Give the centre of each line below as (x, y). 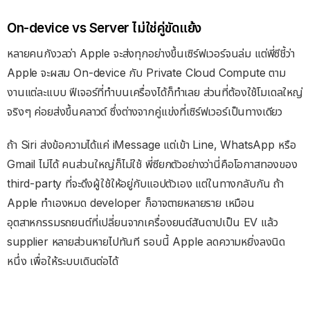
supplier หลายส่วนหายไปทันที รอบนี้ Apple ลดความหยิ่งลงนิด (146, 242)
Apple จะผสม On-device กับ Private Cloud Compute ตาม (146, 73)
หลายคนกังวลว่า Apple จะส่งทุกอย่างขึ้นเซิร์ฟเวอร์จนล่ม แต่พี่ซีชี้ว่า (151, 54)
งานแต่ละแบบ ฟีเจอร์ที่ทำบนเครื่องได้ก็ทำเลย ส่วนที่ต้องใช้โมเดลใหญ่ (155, 92)
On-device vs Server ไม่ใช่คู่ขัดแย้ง (104, 28)
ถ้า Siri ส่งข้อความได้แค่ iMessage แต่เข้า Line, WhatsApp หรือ (152, 145)
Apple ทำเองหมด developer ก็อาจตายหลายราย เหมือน (131, 203)
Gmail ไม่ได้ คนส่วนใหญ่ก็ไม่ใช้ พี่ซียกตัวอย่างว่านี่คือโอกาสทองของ (152, 164)
